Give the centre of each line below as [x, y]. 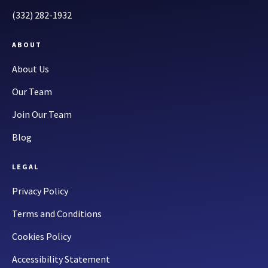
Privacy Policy [40, 191]
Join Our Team [42, 115]
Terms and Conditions [57, 214]
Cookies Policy [42, 237]
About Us [31, 69]
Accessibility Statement [61, 259]
